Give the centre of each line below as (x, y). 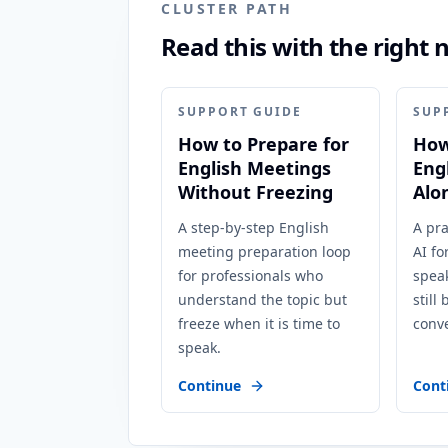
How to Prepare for (263, 144)
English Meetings (254, 168)
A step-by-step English (253, 227)
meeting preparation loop (264, 251)
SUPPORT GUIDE (240, 111)
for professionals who (250, 275)
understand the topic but (262, 299)
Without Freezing (255, 192)
